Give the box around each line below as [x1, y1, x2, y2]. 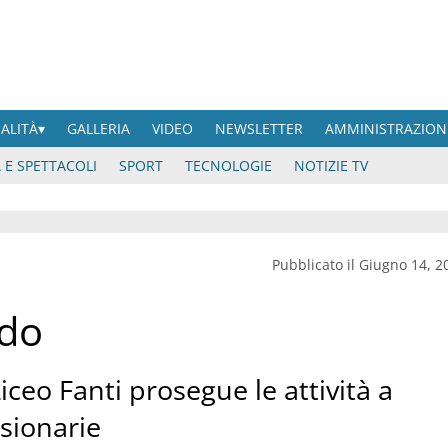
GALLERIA [67, 119, 131, 138]
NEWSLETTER [215, 119, 304, 138]
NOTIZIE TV [294, 156, 368, 175]
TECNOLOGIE [185, 156, 272, 175]
